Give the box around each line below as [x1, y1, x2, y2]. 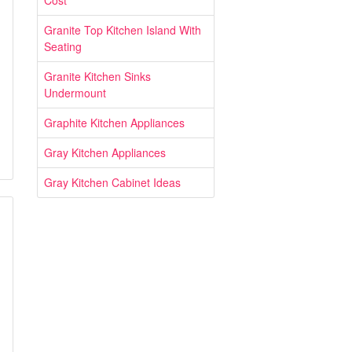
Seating [44, 38, 82, 54]
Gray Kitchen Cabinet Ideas [44, 174, 181, 190]
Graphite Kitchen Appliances [44, 115, 185, 130]
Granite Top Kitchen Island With [44, 22, 201, 38]
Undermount [44, 85, 106, 101]
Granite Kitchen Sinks [44, 68, 151, 84]
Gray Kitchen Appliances [44, 145, 166, 160]
